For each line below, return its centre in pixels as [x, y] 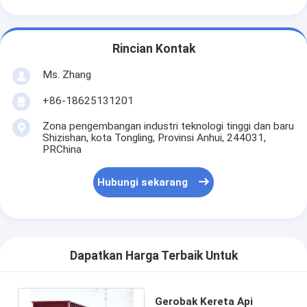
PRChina [62, 149]
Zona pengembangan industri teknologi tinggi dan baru [168, 126]
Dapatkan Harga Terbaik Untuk [153, 256]
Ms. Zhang [66, 74]
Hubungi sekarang [143, 183]
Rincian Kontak [153, 49]
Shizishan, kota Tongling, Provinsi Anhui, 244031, [154, 137]
